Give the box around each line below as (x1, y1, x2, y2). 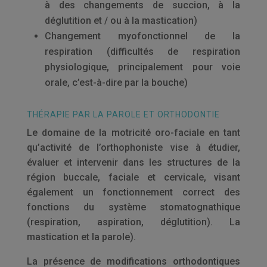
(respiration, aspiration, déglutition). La (26, 216, 241, 228)
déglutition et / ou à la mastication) (44, 15, 197, 26)
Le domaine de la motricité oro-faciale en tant (26, 127, 241, 138)
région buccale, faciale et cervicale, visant (26, 172, 241, 183)
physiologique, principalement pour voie (44, 61, 241, 73)
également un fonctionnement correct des (26, 187, 241, 198)
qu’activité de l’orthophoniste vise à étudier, (26, 142, 241, 153)
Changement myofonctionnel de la (44, 30, 241, 42)
